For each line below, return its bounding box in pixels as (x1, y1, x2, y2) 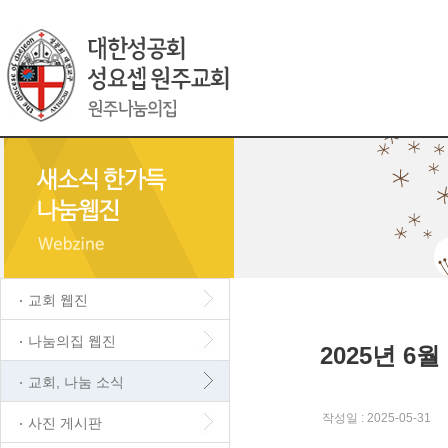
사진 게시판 (28, 415, 102, 431)
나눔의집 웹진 (28, 333, 116, 349)
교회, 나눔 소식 (28, 374, 124, 390)
